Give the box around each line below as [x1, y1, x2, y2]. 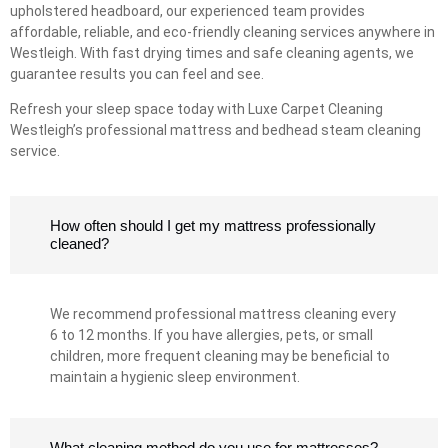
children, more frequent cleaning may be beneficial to [50, 348, 390, 365]
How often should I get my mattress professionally [50, 217, 376, 235]
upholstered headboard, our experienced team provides [10, 2, 365, 19]
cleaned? [50, 235, 109, 253]
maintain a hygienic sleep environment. [50, 369, 300, 386]
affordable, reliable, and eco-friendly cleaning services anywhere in [10, 23, 435, 40]
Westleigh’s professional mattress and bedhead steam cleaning [10, 122, 421, 139]
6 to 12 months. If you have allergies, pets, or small [50, 327, 373, 344]
